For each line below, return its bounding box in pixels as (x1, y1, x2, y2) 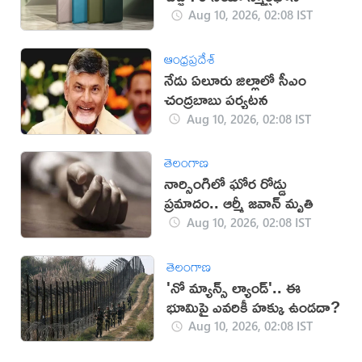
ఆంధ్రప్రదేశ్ (164, 46, 217, 73)
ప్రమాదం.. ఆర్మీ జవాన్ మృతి (164, 187, 314, 218)
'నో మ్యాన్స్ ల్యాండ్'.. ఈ (166, 271, 301, 302)
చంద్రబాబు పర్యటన (164, 84, 269, 115)
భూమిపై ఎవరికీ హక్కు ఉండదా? (166, 291, 340, 322)
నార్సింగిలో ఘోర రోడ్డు (164, 168, 288, 199)
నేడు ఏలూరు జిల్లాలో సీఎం (164, 65, 307, 95)
